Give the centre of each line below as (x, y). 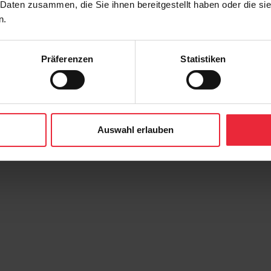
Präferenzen (67, 59)
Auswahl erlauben (135, 129)
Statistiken (203, 59)
